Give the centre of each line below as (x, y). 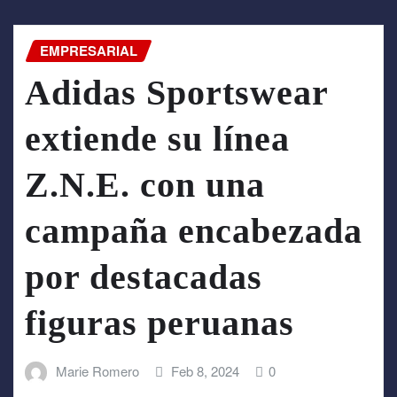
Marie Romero (97, 371)
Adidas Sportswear (176, 93)
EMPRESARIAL (89, 50)
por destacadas (144, 277)
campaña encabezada (194, 231)
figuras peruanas (160, 323)
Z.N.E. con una (145, 185)
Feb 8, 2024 (206, 371)
